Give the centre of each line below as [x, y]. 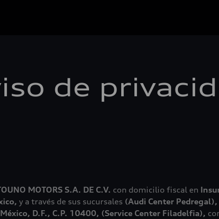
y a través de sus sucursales [72, 201]
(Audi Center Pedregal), [171, 201]
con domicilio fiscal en [156, 190]
